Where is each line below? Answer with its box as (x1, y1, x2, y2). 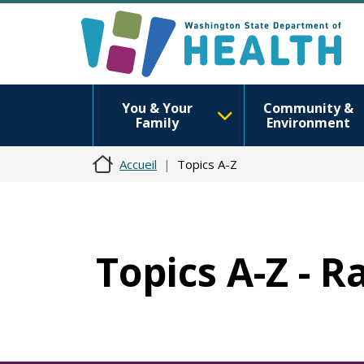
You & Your (121, 99, 193, 117)
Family (135, 114, 179, 132)
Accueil (119, 156, 157, 172)
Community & (262, 99, 353, 117)
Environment (266, 114, 350, 132)
